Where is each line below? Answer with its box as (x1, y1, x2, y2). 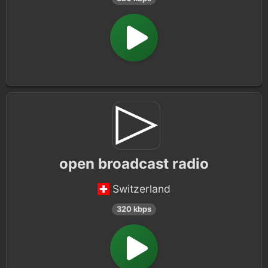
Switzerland (112, 182, 170, 195)
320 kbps (117, 205, 151, 214)
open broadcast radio (59, 155, 209, 172)
